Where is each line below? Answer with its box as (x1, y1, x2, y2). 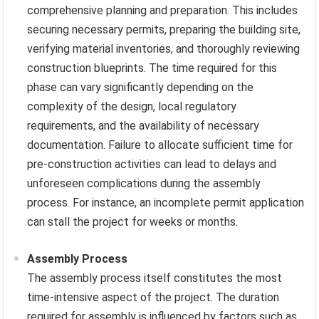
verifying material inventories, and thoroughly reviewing (27, 41, 300, 56)
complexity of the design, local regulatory (27, 99, 237, 113)
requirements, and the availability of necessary (27, 118, 260, 132)
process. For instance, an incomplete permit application (27, 195, 305, 209)
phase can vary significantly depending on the (27, 80, 254, 94)
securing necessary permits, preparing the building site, (27, 22, 301, 36)
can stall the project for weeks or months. (27, 214, 239, 229)
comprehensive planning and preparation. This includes (27, 3, 298, 17)
